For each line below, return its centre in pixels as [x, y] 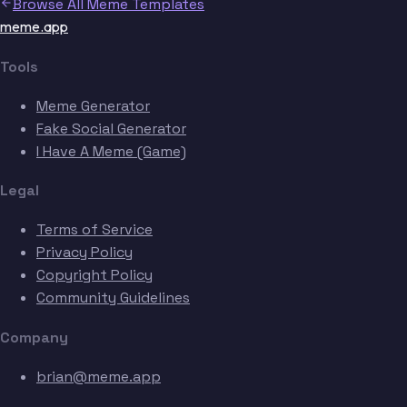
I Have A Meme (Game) [111, 151]
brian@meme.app [99, 376]
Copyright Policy [94, 275]
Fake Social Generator [111, 128]
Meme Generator [93, 105]
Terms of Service [94, 230]
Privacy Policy [84, 253]
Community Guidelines [113, 298]
